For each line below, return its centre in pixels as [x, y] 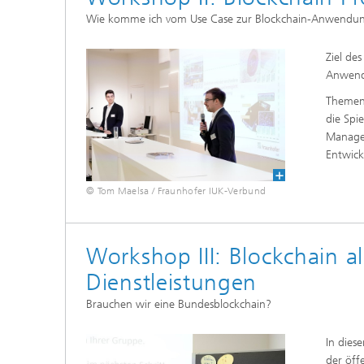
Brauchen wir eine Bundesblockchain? [179, 305]
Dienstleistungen [172, 283]
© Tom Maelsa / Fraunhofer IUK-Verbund [176, 191]
